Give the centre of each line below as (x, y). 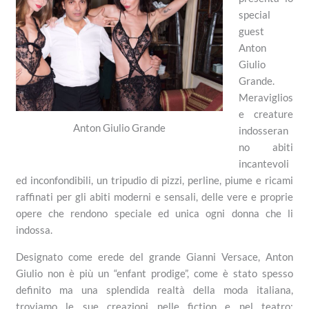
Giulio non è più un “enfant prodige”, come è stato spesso (154, 273)
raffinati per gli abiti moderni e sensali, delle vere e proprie (154, 196)
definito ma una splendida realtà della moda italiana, (154, 289)
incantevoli (263, 163)
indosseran (263, 130)
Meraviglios (266, 97)
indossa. (34, 229)
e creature (266, 113)
